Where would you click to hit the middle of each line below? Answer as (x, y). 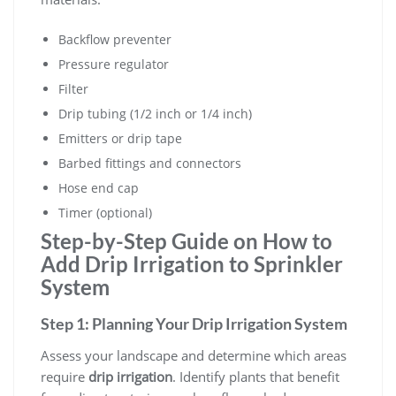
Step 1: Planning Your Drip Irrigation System (194, 324)
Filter (73, 89)
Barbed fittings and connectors (150, 164)
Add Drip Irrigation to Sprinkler (192, 264)
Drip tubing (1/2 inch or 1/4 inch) (155, 114)
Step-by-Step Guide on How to (187, 241)
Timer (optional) (105, 213)
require (65, 377)
